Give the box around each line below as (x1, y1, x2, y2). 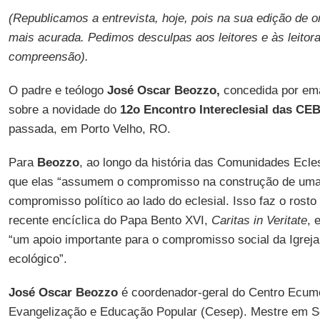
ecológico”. (8, 252, 67, 266)
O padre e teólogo (8, 84, 107, 97)
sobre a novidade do (8, 103, 120, 116)
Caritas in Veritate (211, 214, 307, 227)
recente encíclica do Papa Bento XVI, (8, 214, 211, 227)
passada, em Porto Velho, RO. (8, 122, 171, 136)
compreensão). (8, 50, 89, 64)
